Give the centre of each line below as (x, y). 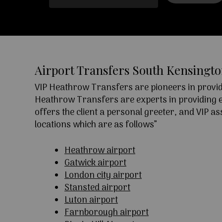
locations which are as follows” (96, 125)
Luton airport (91, 201)
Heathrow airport (100, 151)
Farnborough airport (107, 213)
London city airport (103, 176)
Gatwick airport (95, 164)
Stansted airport (97, 188)
